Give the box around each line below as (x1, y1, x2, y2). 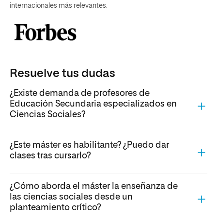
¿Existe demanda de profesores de (10, 89, 150, 98)
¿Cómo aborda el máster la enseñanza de (10, 182, 178, 191)
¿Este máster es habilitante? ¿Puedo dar (10, 141, 169, 150)
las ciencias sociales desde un (10, 193, 133, 202)
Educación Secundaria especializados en (10, 100, 177, 109)
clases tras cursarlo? (10, 152, 91, 161)
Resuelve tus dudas (10, 67, 115, 79)
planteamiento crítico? (10, 203, 101, 213)
